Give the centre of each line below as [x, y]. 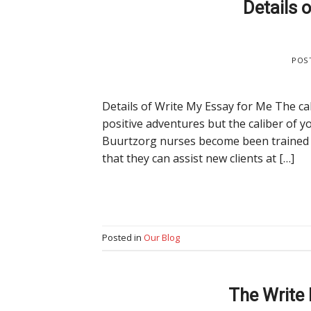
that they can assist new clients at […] [198, 159]
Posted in [123, 238]
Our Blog [162, 238]
